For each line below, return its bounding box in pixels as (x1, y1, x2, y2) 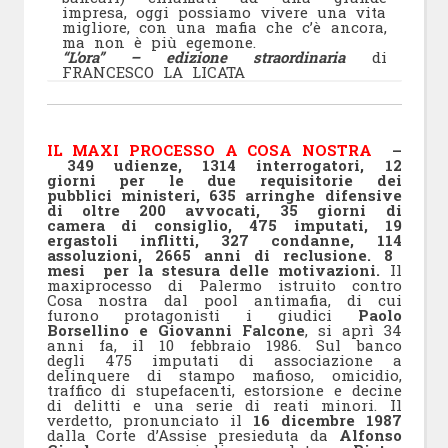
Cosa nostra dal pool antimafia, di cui (46, 289, 402, 310)
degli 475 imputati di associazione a (46, 349, 402, 370)
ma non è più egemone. (61, 31, 256, 52)
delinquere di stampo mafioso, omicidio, (46, 364, 402, 385)
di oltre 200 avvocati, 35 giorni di (46, 199, 402, 220)
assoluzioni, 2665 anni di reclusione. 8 (46, 244, 402, 265)
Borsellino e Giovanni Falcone (46, 319, 305, 340)
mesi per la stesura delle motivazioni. (46, 259, 390, 280)
